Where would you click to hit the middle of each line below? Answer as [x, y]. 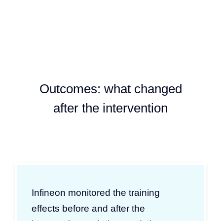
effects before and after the [88, 208]
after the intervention [110, 108]
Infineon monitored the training [96, 192]
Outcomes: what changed [110, 89]
